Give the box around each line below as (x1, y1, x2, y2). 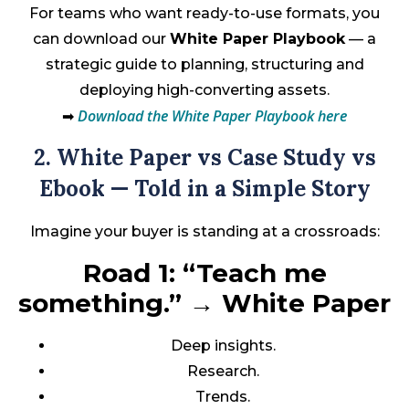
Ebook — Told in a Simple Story (38, 174, 371, 204)
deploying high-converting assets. (79, 81, 330, 100)
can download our (33, 30, 170, 48)
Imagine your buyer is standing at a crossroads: (29, 223, 380, 241)
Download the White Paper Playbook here (78, 106, 347, 127)
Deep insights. (170, 336, 276, 354)
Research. (186, 362, 259, 380)
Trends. (195, 387, 250, 405)
